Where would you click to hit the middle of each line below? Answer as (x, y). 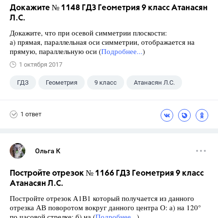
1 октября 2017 (41, 64)
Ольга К (48, 151)
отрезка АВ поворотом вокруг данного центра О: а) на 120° (105, 207)
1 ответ (31, 114)
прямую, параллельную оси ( (55, 51)
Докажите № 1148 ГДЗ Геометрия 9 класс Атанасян (109, 8)
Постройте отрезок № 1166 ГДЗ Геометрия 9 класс (107, 173)
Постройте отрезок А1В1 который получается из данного (102, 198)
